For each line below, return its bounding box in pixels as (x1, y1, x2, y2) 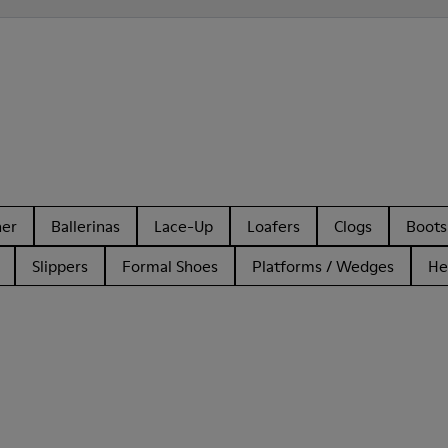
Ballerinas (51, 215, 120, 237)
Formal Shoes (122, 255, 218, 277)
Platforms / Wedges (252, 255, 394, 277)
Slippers (32, 255, 88, 277)
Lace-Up (154, 215, 213, 237)
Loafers (247, 215, 300, 237)
